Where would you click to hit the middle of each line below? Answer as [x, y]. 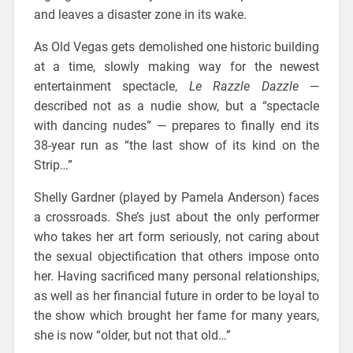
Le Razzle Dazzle [243, 87]
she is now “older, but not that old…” [132, 336]
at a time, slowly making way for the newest [176, 67]
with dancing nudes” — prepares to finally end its [176, 126]
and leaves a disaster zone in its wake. [140, 15]
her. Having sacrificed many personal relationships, [176, 277]
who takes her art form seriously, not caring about [176, 237]
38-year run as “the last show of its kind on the [176, 146]
